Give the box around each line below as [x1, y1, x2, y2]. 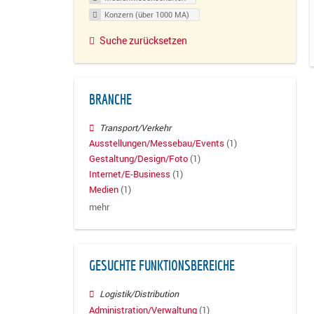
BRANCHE [89, 91, 132, 107]
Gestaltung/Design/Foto [89, 152, 188, 165]
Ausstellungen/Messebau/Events [89, 137, 224, 149]
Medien [89, 184, 118, 196]
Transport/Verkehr [100, 121, 172, 134]
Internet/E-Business [89, 168, 170, 181]
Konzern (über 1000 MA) [104, 8, 189, 20]
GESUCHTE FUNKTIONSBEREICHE [89, 258, 235, 274]
